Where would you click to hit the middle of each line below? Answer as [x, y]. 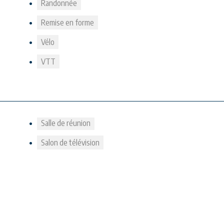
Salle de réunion [66, 123]
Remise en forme [67, 22]
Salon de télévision [70, 142]
